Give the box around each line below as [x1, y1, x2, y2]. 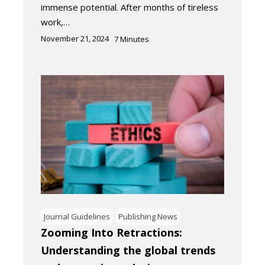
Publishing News [118, 211, 177, 222]
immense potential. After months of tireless [41, 1, 218, 14]
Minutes [120, 34, 149, 45]
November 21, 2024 [41, 33, 109, 44]
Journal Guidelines [44, 211, 110, 222]
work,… [41, 16, 70, 28]
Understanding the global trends [41, 243, 215, 257]
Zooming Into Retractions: [41, 225, 182, 240]
